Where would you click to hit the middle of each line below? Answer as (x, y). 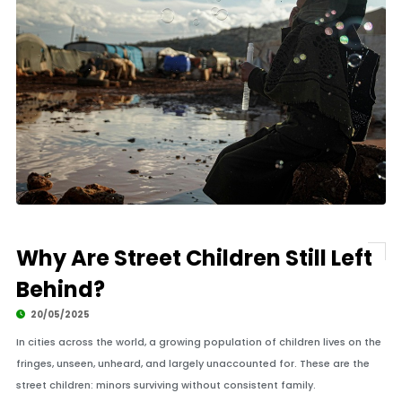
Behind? (60, 289)
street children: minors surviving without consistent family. (166, 385)
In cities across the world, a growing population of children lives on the (198, 342)
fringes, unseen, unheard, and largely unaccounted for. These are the (192, 363)
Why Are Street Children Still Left (194, 258)
